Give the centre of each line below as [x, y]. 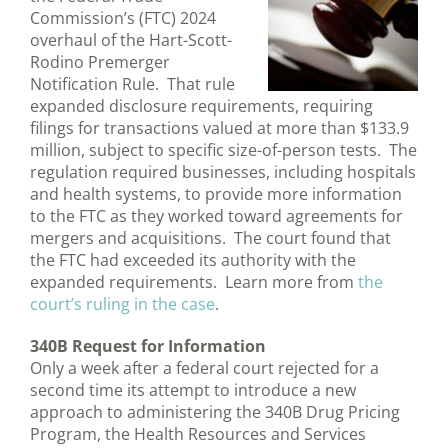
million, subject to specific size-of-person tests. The [223, 150]
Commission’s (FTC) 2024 [123, 18]
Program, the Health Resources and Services [198, 434]
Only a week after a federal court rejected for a [204, 368]
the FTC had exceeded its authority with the [193, 260]
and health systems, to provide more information [216, 194]
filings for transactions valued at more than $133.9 [219, 128]
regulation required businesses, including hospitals [223, 172]
